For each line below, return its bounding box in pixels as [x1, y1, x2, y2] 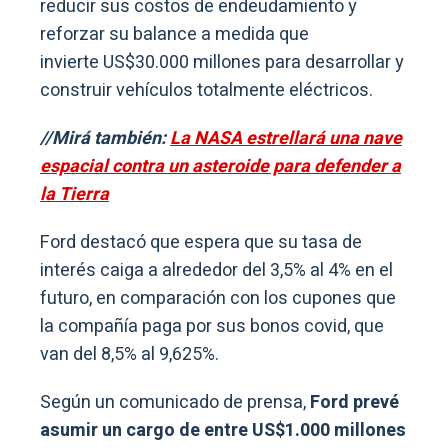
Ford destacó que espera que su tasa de [40, 228, 362, 256]
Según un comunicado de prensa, [40, 388, 306, 416]
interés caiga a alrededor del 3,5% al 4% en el [40, 256, 393, 284]
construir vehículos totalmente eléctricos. [40, 76, 373, 104]
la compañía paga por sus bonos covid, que [40, 312, 384, 340]
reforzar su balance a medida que [40, 20, 309, 48]
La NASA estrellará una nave [170, 124, 402, 152]
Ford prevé [306, 388, 399, 416]
